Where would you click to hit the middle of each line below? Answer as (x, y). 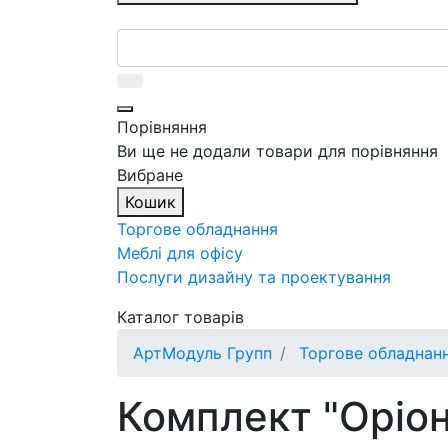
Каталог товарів (180, 316)
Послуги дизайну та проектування (254, 276)
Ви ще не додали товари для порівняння (277, 150)
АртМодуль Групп (202, 352)
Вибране (150, 174)
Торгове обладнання (197, 228)
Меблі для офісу (180, 252)
